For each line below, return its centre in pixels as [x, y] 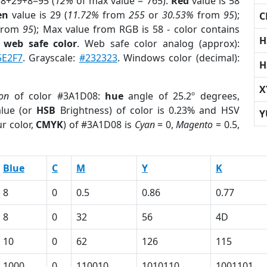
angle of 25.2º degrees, [181, 96]
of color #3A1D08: [57, 96]
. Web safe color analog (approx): [158, 44]
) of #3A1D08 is [99, 125]
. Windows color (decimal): [178, 58]
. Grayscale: [51, 58]
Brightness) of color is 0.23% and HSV [148, 110]
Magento [195, 125]
